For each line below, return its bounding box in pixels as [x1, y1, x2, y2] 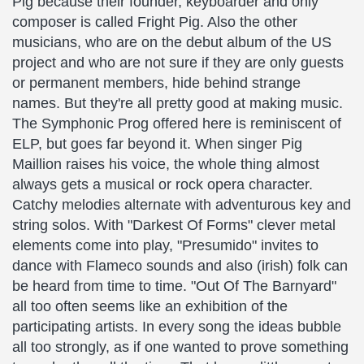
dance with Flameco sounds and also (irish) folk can [12, 258, 348, 274]
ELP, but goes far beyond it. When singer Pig [12, 136, 302, 152]
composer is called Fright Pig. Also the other [12, 14, 297, 30]
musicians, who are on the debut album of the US [12, 34, 331, 50]
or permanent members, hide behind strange [12, 75, 301, 91]
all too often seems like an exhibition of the [12, 298, 288, 314]
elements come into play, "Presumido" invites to [12, 237, 318, 253]
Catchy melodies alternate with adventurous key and [12, 197, 351, 213]
